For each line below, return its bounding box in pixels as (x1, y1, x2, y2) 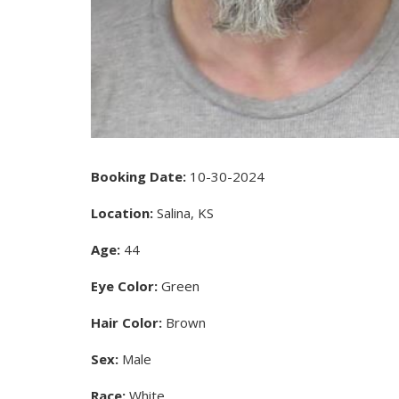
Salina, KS (153, 203, 214, 222)
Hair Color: (91, 313, 162, 331)
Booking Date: (91, 167, 186, 185)
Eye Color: (91, 276, 158, 295)
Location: (91, 203, 153, 222)
